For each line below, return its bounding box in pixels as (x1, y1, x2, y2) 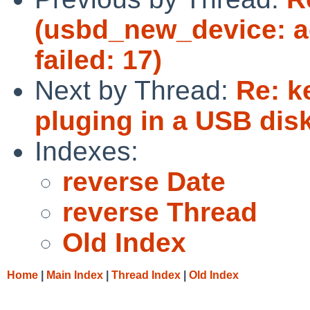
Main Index (46, 268, 103, 281)
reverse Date (62, 166, 226, 197)
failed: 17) (35, 44, 162, 75)
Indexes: (35, 136, 138, 166)
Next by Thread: (35, 75, 236, 105)
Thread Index (111, 268, 181, 281)
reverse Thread (62, 197, 257, 227)
